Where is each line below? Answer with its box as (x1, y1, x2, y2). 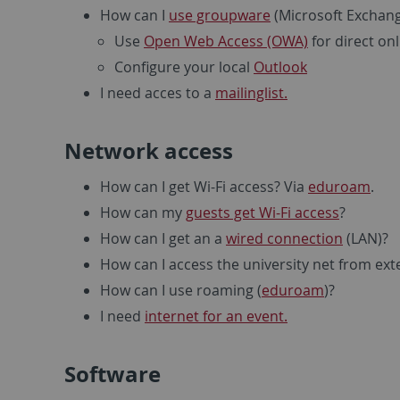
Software (64, 358, 161, 389)
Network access (64, 135, 233, 166)
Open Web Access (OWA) (144, 30, 308, 51)
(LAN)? (343, 228, 388, 248)
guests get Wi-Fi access (186, 202, 339, 222)
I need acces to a (100, 82, 215, 103)
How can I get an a (100, 228, 226, 248)
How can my (100, 202, 186, 222)
